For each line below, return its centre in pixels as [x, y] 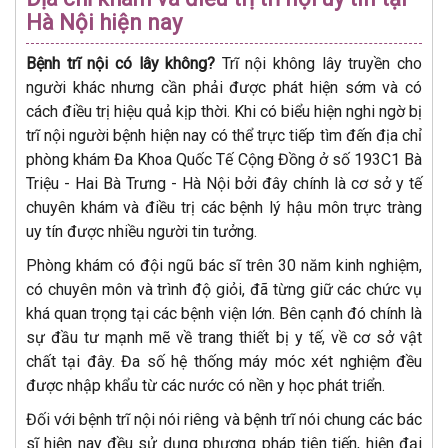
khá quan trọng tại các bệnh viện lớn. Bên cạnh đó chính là [224, 314]
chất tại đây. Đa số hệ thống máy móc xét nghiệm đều [224, 362]
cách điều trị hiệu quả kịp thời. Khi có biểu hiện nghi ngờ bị [224, 112]
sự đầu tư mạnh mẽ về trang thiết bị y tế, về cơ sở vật [224, 338]
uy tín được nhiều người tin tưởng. [141, 232]
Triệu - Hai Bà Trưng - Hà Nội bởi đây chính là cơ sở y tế [224, 184]
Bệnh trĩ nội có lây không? [121, 64]
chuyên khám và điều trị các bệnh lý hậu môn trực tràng [224, 208]
